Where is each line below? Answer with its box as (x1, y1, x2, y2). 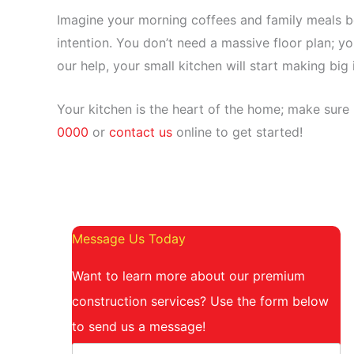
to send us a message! (72, 318, 205, 334)
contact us (109, 123, 172, 140)
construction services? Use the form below (72, 292, 329, 309)
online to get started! (172, 123, 303, 140)
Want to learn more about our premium (72, 267, 305, 284)
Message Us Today (72, 230, 186, 247)
